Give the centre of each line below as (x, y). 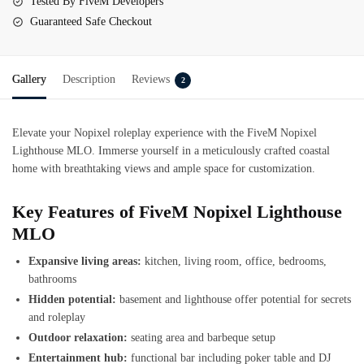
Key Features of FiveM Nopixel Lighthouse (177, 212)
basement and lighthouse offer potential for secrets (234, 300)
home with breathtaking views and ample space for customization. (164, 168)
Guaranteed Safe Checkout (91, 21)
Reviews (151, 79)
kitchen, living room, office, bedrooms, (234, 262)
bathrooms (52, 279)
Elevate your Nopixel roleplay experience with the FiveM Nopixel (165, 132)
